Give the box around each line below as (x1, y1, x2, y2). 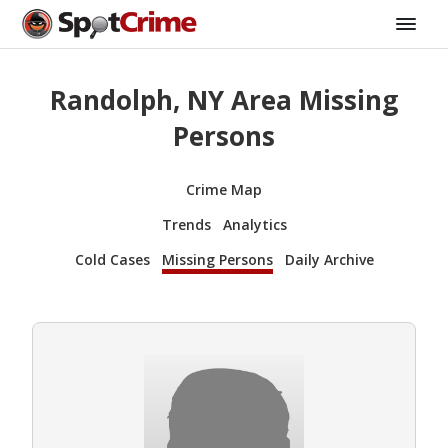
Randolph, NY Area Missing (50, 82, 398, 119)
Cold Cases (74, 249, 150, 269)
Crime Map (186, 179, 262, 199)
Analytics (222, 214, 287, 234)
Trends (161, 214, 211, 234)
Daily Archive (284, 249, 374, 269)
